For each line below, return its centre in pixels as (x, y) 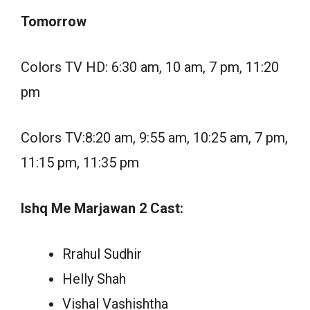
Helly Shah (94, 279)
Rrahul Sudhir (102, 254)
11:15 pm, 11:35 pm (80, 163)
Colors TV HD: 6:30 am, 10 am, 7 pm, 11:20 (150, 67)
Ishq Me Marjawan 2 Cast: (102, 209)
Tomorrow (54, 22)
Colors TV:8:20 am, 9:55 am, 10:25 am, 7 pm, (154, 138)
